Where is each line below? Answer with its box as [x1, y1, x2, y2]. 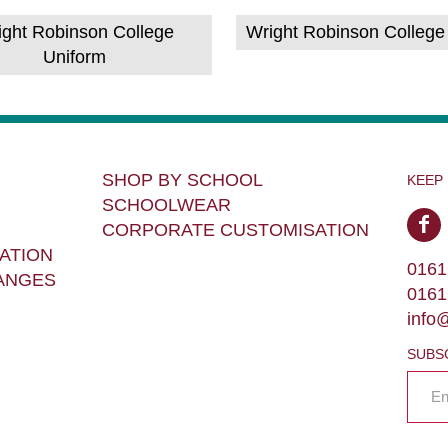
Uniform [43, 47, 107, 67]
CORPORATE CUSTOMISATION [101, 220, 369, 240]
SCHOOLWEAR [101, 195, 231, 215]
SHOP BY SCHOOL [101, 170, 263, 190]
